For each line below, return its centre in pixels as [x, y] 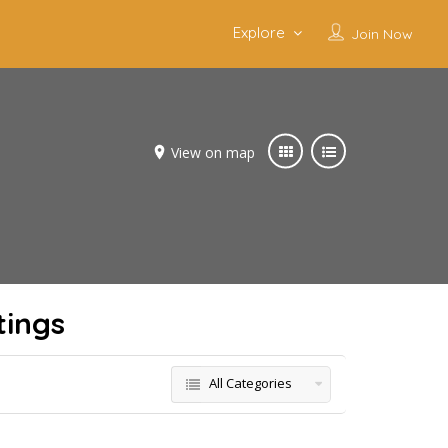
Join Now [381, 34]
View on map [213, 152]
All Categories [250, 383]
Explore [258, 32]
